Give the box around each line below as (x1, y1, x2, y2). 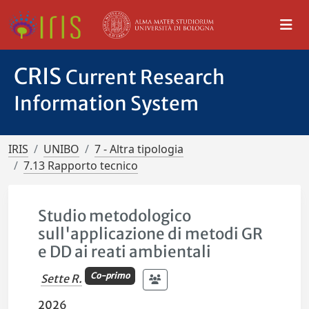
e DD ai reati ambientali (38, 242, 212, 261)
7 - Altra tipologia (94, 141, 183, 157)
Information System (14, 91, 199, 116)
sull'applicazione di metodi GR (38, 224, 263, 243)
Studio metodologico (38, 206, 192, 226)
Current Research (66, 65, 225, 90)
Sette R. (41, 271, 83, 286)
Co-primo (90, 270, 130, 281)
